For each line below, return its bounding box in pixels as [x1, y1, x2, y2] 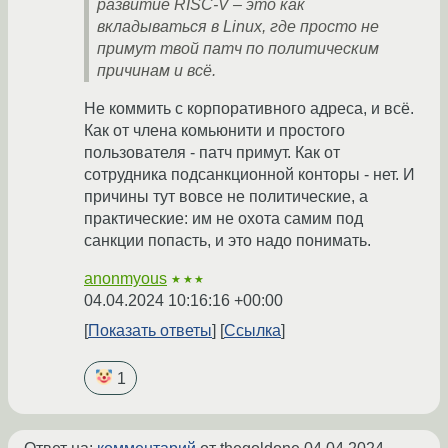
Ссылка [224, 322, 281, 340]
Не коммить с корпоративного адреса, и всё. [84, 100, 414, 118]
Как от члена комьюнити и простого [84, 122, 345, 140]
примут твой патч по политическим [97, 40, 379, 58]
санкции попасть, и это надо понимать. [84, 232, 371, 250]
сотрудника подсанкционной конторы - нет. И [84, 166, 415, 184]
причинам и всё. [97, 62, 216, 80]
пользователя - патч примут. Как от [84, 144, 340, 162]
